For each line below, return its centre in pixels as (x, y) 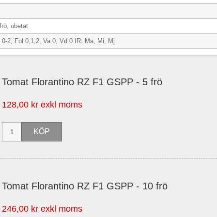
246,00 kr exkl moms (42, 209)
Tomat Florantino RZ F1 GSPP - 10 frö (85, 186)
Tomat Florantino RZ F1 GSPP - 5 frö (82, 82)
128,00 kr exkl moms (42, 105)
